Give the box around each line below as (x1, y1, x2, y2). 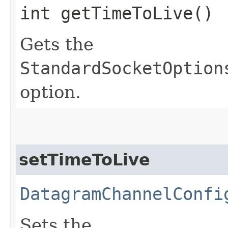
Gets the (20, 34, 94, 54)
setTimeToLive (19, 150, 150, 169)
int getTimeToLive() (20, 3, 213, 23)
